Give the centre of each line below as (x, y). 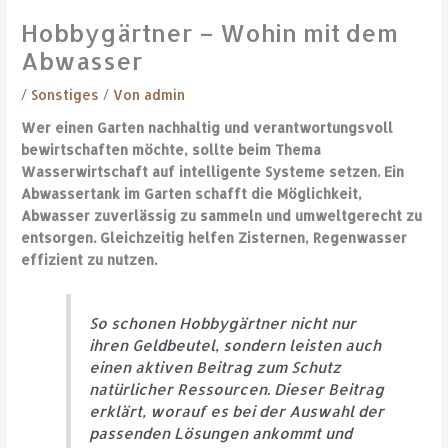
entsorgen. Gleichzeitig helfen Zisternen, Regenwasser (214, 238)
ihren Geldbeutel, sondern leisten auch (235, 344)
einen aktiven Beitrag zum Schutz (215, 366)
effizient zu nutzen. (89, 260)
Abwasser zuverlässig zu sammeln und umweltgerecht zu (222, 216)
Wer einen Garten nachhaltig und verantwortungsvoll (207, 128)
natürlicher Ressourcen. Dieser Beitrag (237, 388)
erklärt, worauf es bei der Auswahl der (237, 410)
